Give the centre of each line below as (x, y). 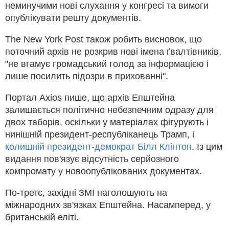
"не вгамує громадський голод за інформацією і (107, 64)
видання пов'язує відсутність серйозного (92, 159)
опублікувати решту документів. (73, 18)
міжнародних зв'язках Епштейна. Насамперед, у (108, 205)
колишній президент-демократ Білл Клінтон (98, 146)
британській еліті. (42, 217)
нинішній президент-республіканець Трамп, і (100, 134)
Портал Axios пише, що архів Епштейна (90, 97)
